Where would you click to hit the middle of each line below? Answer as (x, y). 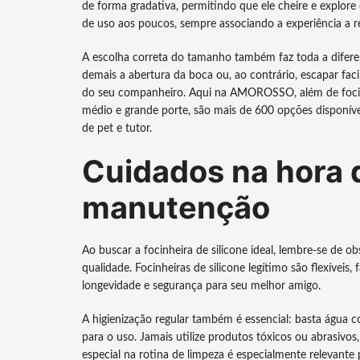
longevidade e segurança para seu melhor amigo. (201, 286)
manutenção (176, 207)
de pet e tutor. (117, 129)
